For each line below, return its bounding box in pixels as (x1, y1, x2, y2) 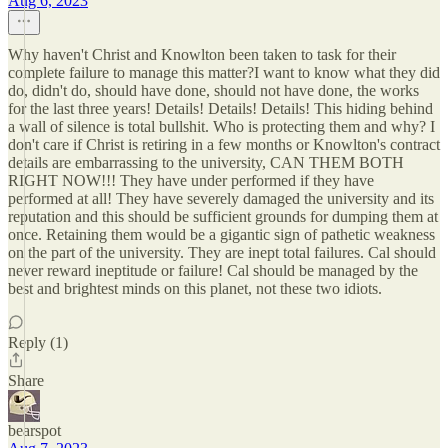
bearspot (8, 422, 61, 439)
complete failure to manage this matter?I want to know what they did (8, 64, 440, 81)
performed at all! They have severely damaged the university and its (8, 190, 434, 207)
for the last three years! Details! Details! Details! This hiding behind (8, 100, 433, 117)
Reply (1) (8, 334, 68, 351)
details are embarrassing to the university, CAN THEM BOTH (8, 154, 404, 171)
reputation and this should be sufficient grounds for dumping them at (8, 208, 438, 225)
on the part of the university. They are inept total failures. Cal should (8, 244, 436, 261)
